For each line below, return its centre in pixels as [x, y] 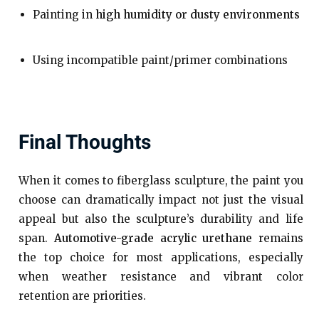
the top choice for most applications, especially [161, 257]
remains [278, 238]
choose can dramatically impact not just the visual [161, 200]
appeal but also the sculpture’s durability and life [161, 219]
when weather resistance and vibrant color [161, 277]
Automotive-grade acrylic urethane [153, 238]
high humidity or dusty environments [198, 15]
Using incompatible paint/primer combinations [161, 60]
